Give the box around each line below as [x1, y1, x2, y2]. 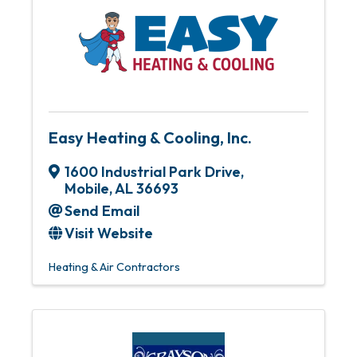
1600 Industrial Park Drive [65, 163, 241, 181]
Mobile [65, 179, 109, 198]
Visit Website [65, 224, 153, 242]
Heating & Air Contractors [49, 260, 180, 274]
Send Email [65, 202, 139, 220]
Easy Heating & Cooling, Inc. [49, 127, 252, 147]
